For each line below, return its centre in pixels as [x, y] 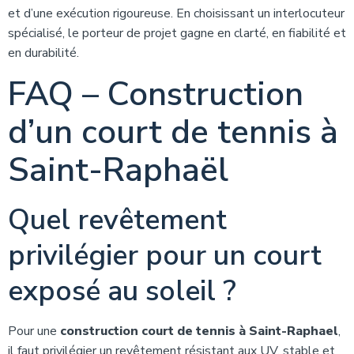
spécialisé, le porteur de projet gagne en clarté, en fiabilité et [177, 33]
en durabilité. [43, 53]
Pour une [34, 331]
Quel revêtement [117, 220]
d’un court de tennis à [173, 132]
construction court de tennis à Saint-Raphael [199, 331]
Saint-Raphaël [118, 170]
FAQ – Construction [156, 94]
